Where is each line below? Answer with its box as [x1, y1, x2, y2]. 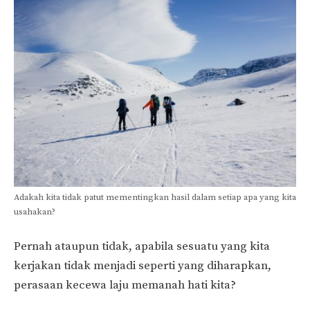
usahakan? [14, 206, 55, 217]
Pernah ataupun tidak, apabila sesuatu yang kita [14, 239, 270, 255]
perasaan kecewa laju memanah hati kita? [14, 277, 236, 293]
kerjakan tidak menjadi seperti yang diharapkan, [14, 258, 271, 274]
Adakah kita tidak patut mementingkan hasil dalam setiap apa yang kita [14, 191, 296, 203]
